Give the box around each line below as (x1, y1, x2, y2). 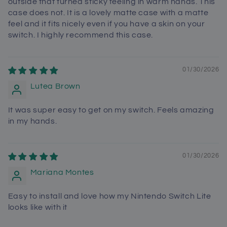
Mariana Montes (30, 168, 94, 176)
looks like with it (8, 203, 68, 211)
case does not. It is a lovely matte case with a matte (8, 8, 209, 17)
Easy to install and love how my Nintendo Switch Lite (8, 192, 211, 200)
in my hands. (8, 117, 57, 125)
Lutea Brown (30, 82, 81, 90)
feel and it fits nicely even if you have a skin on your (8, 19, 205, 28)
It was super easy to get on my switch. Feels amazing (8, 105, 214, 114)
